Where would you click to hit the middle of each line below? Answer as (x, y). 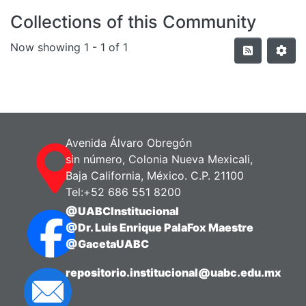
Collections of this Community (133, 22)
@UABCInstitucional (123, 211)
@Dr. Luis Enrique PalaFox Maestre (160, 228)
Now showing (47, 47)
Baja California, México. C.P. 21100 (155, 176)
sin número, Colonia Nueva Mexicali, (159, 159)
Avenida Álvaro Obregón (129, 143)
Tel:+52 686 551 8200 (124, 192)
